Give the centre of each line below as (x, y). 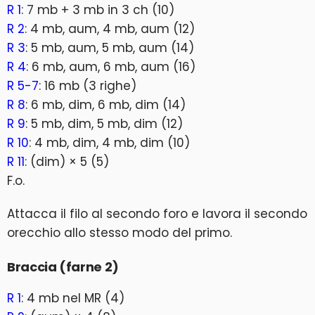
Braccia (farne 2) (63, 267)
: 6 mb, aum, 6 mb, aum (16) (111, 67)
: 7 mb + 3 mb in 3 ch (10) (98, 10)
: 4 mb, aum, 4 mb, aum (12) (110, 29)
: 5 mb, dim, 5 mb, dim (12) (104, 124)
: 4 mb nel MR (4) (73, 298)
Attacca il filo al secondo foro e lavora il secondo (157, 214)
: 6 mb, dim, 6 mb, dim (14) (105, 105)
